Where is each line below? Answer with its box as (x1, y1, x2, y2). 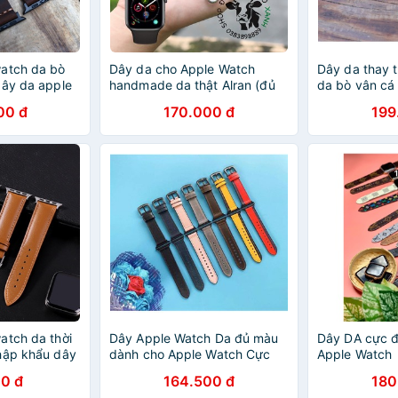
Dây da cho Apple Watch (109, 61, 256, 76)
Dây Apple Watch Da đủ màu (109, 330, 279, 346)
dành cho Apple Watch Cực (109, 346, 271, 362)
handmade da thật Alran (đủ (109, 77, 275, 92)
